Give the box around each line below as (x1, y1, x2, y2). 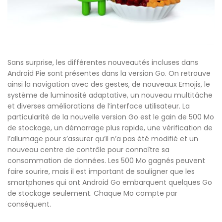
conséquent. (7, 199, 51, 209)
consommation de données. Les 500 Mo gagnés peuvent (7, 155, 205, 166)
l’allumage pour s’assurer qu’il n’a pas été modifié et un (7, 133, 198, 144)
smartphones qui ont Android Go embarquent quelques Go (7, 177, 212, 187)
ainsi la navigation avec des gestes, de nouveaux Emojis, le (7, 79, 210, 89)
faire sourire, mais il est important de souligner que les (7, 166, 195, 176)
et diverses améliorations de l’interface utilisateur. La (7, 101, 190, 111)
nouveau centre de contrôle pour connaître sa (7, 144, 169, 155)
